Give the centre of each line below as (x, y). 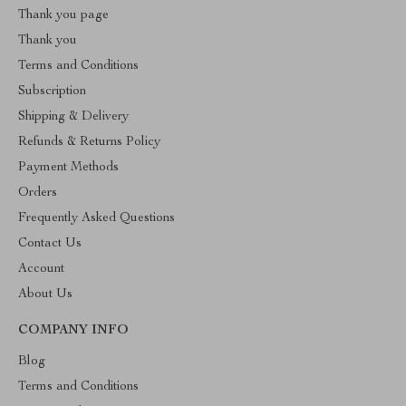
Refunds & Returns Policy (89, 142)
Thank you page (63, 15)
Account (41, 269)
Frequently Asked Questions (97, 218)
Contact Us (50, 244)
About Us (45, 295)
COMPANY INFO (73, 331)
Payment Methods (68, 168)
